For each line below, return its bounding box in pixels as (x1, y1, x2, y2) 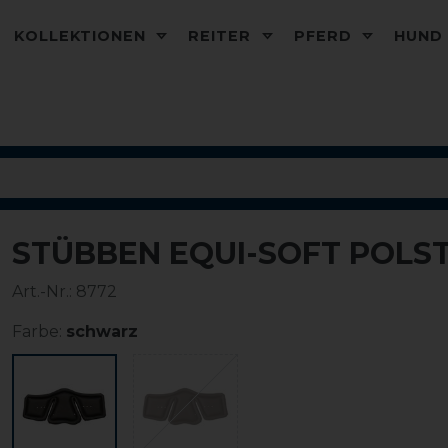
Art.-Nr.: (12, 282, 76, 301)
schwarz (66, 322, 138, 341)
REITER (188, 27, 257, 45)
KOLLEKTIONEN (14, 27, 152, 45)
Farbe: (12, 322, 62, 341)
